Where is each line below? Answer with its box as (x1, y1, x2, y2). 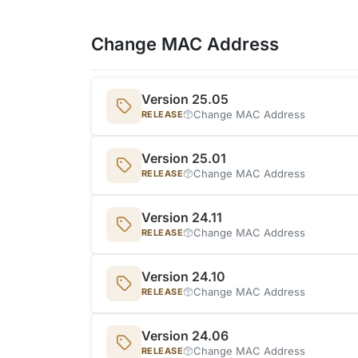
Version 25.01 (141, 149, 226, 166)
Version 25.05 (141, 90, 229, 107)
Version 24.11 (141, 209, 222, 225)
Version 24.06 (141, 327, 229, 344)
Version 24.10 (141, 268, 225, 284)
